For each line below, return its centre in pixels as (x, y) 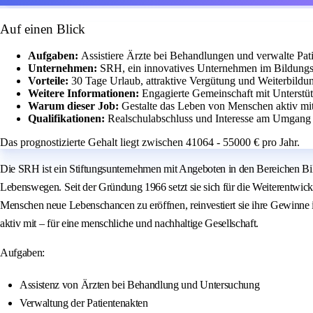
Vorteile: (50, 81)
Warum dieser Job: (75, 106)
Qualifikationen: (68, 119)
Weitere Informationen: (85, 94)
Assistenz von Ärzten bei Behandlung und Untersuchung (140, 285)
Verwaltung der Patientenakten (84, 303)
